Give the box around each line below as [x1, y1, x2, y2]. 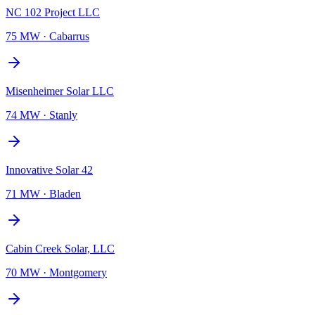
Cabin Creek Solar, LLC [6, 242, 115, 255]
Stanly [49, 108, 77, 121]
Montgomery [49, 266, 107, 278]
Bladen [49, 187, 81, 200]
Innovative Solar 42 [6, 163, 93, 176]
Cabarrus [49, 30, 89, 42]
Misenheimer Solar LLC [6, 84, 114, 97]
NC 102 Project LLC [6, 6, 100, 18]
